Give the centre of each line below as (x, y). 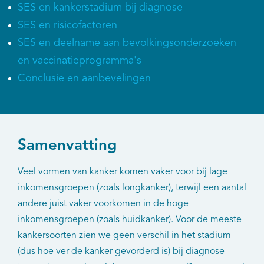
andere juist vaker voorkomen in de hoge (103, 204)
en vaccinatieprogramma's (80, 60)
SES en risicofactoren (67, 25)
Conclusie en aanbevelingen (84, 78)
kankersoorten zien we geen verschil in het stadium (124, 236)
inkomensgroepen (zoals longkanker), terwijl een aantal (132, 188)
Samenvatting (67, 145)
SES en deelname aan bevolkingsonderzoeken (127, 43)
